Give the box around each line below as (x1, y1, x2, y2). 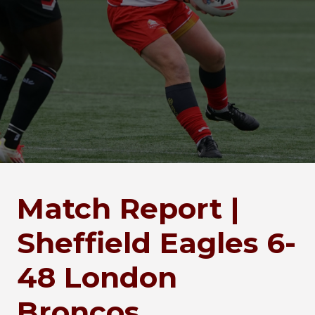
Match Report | (17, 191, 239, 226)
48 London (17, 260, 177, 295)
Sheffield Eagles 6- (17, 226, 296, 260)
